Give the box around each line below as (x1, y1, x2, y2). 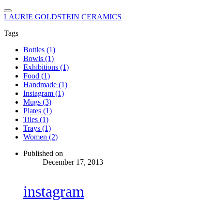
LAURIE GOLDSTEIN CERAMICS (4, 13, 122, 21)
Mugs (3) (23, 98, 51, 106)
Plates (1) (23, 107, 52, 115)
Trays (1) (23, 124, 51, 132)
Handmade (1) (23, 80, 67, 89)
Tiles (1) (23, 115, 48, 124)
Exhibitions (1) (23, 63, 69, 71)
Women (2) (23, 133, 58, 141)
